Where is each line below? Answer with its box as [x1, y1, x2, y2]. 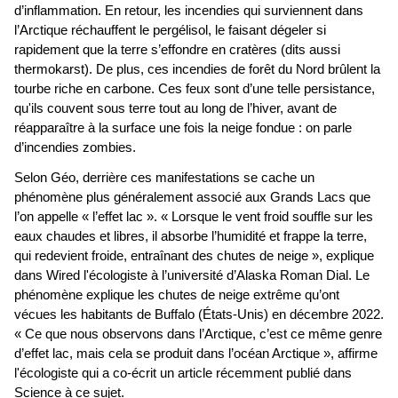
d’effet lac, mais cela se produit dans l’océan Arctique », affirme [14, 346, 378, 362]
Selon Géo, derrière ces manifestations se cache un [14, 171, 314, 186]
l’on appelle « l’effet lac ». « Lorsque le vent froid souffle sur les [14, 210, 373, 225]
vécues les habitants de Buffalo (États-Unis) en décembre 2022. [14, 307, 384, 322]
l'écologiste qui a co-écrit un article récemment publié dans [14, 366, 352, 381]
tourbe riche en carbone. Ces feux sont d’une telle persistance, [14, 82, 375, 97]
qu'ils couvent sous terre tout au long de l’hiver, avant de [14, 101, 337, 116]
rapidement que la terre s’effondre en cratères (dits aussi [14, 43, 340, 58]
